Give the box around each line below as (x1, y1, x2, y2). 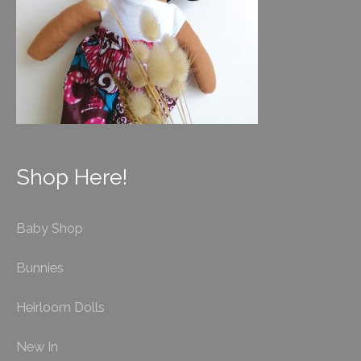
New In (16, 338, 58, 355)
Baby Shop (16, 220, 83, 236)
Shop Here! (16, 164, 127, 190)
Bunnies (16, 259, 64, 276)
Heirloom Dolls (16, 299, 105, 315)
